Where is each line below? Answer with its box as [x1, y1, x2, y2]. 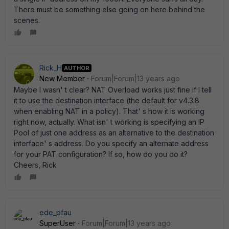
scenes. [14, 16, 40, 25]
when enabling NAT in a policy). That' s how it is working [14, 107, 204, 116]
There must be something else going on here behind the [14, 5, 205, 14]
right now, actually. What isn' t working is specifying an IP [14, 118, 204, 126]
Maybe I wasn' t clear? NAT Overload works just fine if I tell [14, 85, 212, 94]
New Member [39, 74, 85, 83]
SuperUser [39, 219, 76, 227]
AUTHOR [64, 64, 89, 72]
